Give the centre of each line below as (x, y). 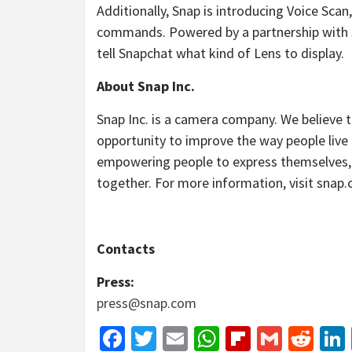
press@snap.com (147, 302)
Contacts (126, 248)
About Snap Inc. (146, 86)
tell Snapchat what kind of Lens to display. (220, 53)
